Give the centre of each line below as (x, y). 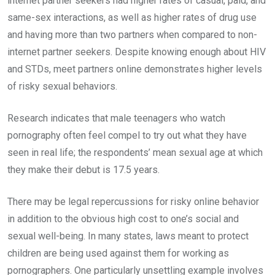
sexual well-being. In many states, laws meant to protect (128, 236)
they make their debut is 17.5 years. (83, 170)
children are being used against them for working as (118, 253)
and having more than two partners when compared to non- (132, 35)
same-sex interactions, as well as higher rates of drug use (132, 17)
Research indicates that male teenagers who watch (116, 118)
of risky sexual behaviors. (62, 86)
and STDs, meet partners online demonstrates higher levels (135, 69)
